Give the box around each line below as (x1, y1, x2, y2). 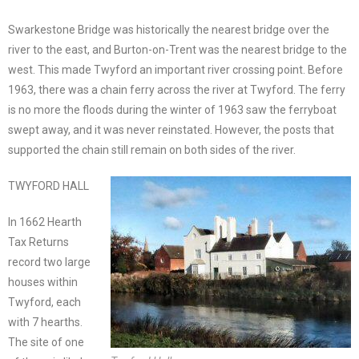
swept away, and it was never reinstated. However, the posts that (8, 123, 334, 136)
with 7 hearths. (8, 315, 83, 329)
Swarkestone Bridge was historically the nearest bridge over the (8, 22, 329, 36)
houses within (8, 275, 78, 288)
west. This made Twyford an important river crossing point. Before (8, 63, 343, 76)
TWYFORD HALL (8, 179, 89, 192)
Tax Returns (8, 235, 69, 248)
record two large (8, 255, 91, 268)
